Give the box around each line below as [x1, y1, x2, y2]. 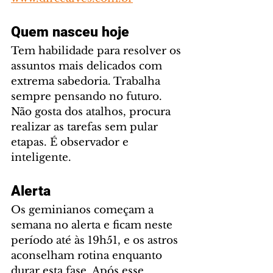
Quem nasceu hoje [11, 24, 129, 41]
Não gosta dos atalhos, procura [11, 105, 174, 119]
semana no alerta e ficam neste [11, 219, 175, 232]
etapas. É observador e [11, 136, 132, 149]
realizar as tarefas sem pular [11, 121, 161, 134]
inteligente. [11, 151, 71, 165]
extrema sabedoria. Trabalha [11, 75, 163, 88]
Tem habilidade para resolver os [11, 44, 184, 58]
